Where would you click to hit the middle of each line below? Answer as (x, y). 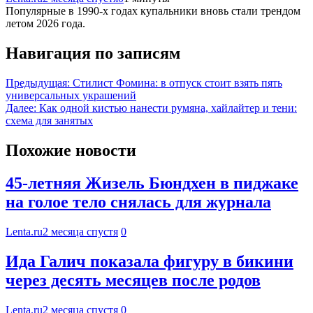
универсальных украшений (71, 96)
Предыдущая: (38, 83)
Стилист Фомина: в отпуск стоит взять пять (177, 83)
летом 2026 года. (45, 24)
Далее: (21, 108)
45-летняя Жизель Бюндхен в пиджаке (152, 183)
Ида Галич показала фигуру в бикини (150, 261)
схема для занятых (49, 121)
